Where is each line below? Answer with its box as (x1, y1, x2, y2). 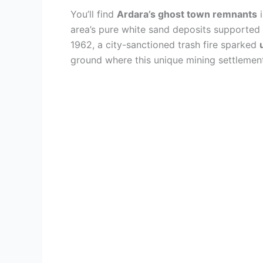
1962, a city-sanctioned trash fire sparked (70, 39, 259, 50)
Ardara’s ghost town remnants (117, 8, 257, 20)
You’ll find (70, 8, 117, 20)
